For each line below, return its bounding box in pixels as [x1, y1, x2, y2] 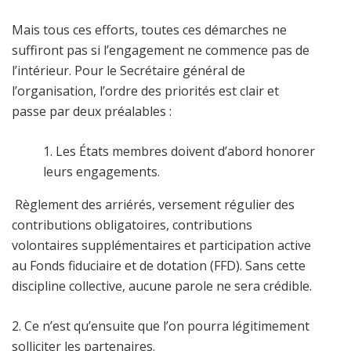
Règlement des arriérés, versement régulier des [12, 195, 295, 213]
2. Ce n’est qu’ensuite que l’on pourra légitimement [12, 317, 309, 335]
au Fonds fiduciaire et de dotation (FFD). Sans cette [12, 256, 306, 274]
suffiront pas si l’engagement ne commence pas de [12, 41, 309, 59]
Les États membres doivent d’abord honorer [56, 142, 315, 160]
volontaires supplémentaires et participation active [12, 236, 311, 254]
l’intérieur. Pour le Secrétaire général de [12, 61, 245, 79]
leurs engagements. [43, 162, 160, 180]
